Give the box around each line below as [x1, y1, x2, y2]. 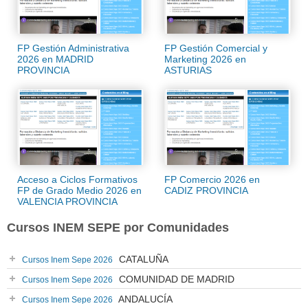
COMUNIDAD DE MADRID [116, 274, 234, 285]
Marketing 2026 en [164, 54, 246, 65]
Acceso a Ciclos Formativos [17, 174, 137, 186]
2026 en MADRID [17, 54, 93, 65]
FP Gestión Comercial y [164, 43, 267, 54]
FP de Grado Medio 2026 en [17, 185, 142, 197]
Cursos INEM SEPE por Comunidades [7, 221, 229, 235]
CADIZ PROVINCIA [164, 185, 248, 197]
